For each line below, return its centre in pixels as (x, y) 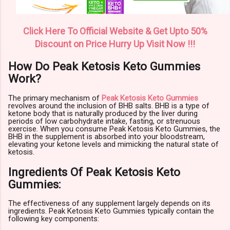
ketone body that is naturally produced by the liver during (103, 114)
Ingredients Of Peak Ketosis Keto (94, 172)
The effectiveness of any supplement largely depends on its (109, 204)
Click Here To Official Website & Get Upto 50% (115, 31)
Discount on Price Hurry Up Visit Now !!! (115, 44)
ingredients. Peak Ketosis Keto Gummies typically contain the (111, 211)
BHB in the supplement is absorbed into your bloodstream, (107, 137)
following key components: (54, 219)
